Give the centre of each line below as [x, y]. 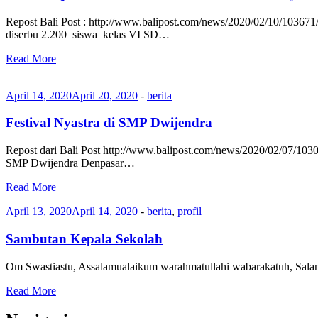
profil [190, 212]
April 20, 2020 [105, 95]
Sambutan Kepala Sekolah [84, 238]
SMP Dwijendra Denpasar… [70, 163]
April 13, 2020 [39, 212]
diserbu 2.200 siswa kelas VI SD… [88, 34]
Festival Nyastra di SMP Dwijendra [109, 123]
